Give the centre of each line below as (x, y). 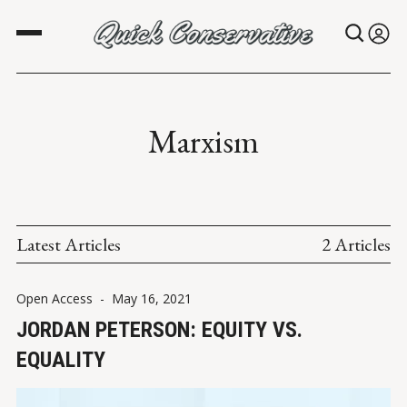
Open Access (55, 299)
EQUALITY (61, 360)
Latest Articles (69, 245)
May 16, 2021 (152, 299)
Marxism (203, 142)
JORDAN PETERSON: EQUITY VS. (159, 330)
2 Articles (356, 245)
